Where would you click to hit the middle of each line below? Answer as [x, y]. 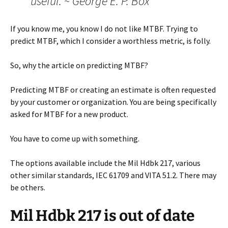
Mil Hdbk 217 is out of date [102, 216]
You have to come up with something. [75, 139]
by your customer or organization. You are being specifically [113, 102]
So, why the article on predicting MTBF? [79, 65]
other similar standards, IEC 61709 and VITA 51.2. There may [113, 175]
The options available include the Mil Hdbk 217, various [105, 163]
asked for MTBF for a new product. [69, 114]
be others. [28, 188]
